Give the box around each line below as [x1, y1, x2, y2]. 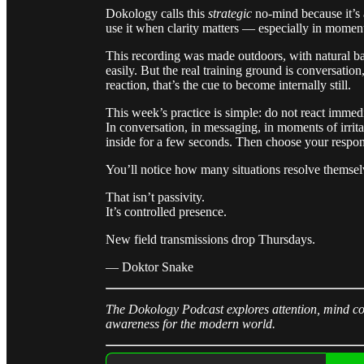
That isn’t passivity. [106, 189, 205, 204]
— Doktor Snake [106, 259, 193, 274]
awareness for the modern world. [106, 316, 275, 331]
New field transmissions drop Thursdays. [106, 232, 315, 246]
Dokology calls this [106, 6, 208, 20]
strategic [208, 6, 252, 20]
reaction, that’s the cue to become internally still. [106, 77, 351, 92]
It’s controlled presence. [106, 204, 227, 219]
